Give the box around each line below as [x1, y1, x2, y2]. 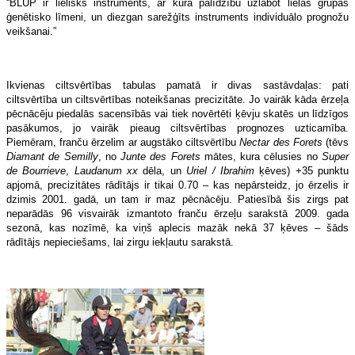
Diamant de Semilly [6, 150, 98, 162]
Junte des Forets [120, 150, 200, 162]
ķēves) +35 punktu [254, 164, 349, 177]
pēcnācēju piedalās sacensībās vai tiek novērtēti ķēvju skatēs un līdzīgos [6, 107, 349, 120]
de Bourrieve [6, 164, 67, 177]
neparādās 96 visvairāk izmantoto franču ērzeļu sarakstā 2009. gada [6, 207, 349, 219]
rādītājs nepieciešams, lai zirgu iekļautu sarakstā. [6, 235, 234, 248]
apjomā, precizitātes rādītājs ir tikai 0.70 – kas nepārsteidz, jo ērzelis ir [6, 178, 349, 191]
